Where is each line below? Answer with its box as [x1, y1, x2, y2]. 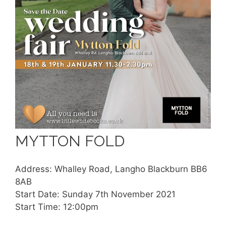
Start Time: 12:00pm [15, 201, 98, 212]
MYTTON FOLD [15, 132, 125, 150]
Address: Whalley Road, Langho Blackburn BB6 [15, 163, 207, 174]
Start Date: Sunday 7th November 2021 [15, 189, 176, 199]
